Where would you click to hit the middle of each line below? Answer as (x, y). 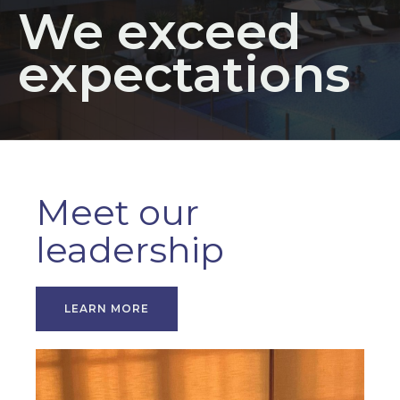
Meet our (117, 212)
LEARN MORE (107, 309)
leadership (130, 250)
